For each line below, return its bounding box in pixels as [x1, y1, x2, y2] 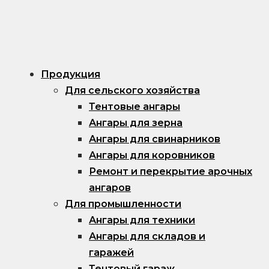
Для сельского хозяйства [65, 84, 200, 96]
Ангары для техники [89, 214, 195, 226]
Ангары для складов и [89, 230, 205, 242]
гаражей [89, 246, 134, 258]
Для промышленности [65, 198, 181, 210]
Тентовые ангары [89, 100, 180, 112]
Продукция [41, 68, 100, 80]
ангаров [89, 181, 131, 193]
